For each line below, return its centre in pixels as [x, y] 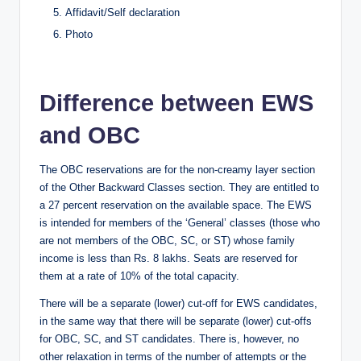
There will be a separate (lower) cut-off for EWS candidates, [178, 304]
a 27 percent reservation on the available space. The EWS [176, 205]
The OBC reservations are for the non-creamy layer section [177, 170]
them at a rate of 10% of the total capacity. [139, 276]
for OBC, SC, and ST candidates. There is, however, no [169, 339]
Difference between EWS [176, 104]
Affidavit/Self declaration [122, 12]
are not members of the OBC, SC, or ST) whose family [167, 241]
